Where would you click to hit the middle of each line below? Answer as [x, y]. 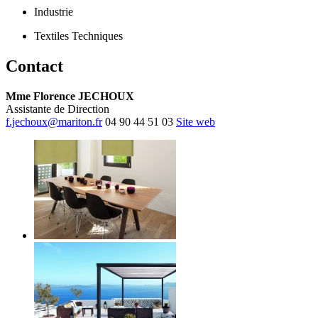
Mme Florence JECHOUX [70, 97]
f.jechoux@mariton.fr [54, 122]
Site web [196, 122]
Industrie [54, 12]
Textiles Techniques [78, 36]
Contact [34, 66]
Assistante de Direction [57, 109]
